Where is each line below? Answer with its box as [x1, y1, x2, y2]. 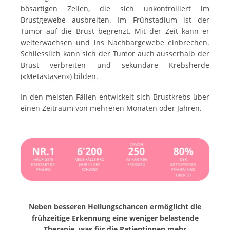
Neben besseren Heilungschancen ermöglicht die [29, 202, 201, 212]
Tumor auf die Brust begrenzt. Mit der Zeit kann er [21, 26, 209, 36]
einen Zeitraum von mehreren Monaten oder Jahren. [21, 103, 202, 113]
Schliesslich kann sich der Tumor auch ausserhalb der [21, 49, 209, 59]
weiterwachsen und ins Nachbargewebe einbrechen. [21, 37, 209, 48]
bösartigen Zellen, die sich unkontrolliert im [21, 4, 209, 14]
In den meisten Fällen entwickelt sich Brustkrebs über [21, 92, 209, 102]
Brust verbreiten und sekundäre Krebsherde [21, 60, 209, 70]
